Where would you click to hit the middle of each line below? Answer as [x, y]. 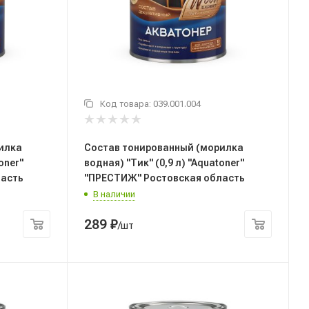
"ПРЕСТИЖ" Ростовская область [165, 178]
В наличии [114, 194]
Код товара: [127, 104]
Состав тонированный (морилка [164, 147]
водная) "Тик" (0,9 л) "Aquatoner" [164, 162]
